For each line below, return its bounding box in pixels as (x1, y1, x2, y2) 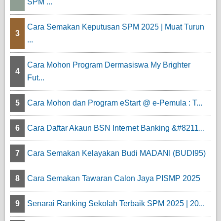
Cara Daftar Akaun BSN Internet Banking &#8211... (27, 124, 205, 133)
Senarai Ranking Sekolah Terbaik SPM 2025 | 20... (27, 199, 205, 208)
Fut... (27, 74, 44, 82)
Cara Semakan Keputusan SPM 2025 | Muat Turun (27, 23, 204, 32)
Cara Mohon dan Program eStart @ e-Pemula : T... (27, 99, 202, 108)
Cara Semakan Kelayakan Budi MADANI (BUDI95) (27, 149, 206, 158)
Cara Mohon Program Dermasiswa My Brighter (27, 61, 190, 70)
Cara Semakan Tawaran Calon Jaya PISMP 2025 (27, 174, 200, 183)
